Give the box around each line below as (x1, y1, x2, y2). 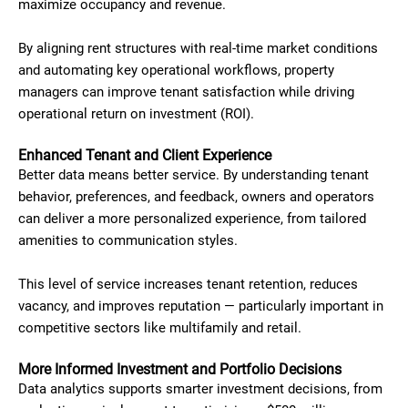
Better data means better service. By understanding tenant (18, 167, 369, 183)
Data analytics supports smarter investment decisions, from (18, 381, 382, 397)
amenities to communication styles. (18, 232, 238, 249)
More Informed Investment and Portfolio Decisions (18, 361, 342, 378)
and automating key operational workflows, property (18, 62, 334, 78)
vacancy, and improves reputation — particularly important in (18, 298, 383, 314)
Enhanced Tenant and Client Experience (18, 147, 271, 164)
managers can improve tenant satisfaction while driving (18, 84, 354, 100)
